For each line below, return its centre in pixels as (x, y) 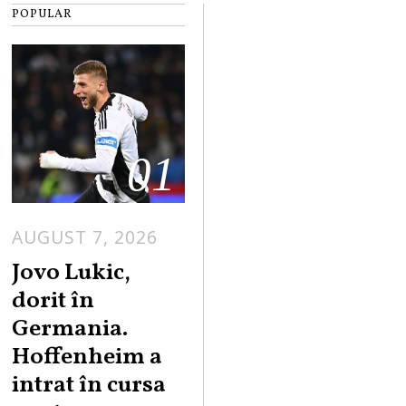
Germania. (70, 329)
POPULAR (43, 14)
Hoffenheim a (87, 357)
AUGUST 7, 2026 (85, 237)
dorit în (53, 301)
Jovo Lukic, (72, 273)
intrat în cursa (89, 385)
